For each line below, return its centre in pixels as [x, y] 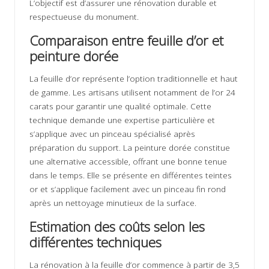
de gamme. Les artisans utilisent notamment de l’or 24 [132, 92]
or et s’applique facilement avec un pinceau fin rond [128, 189]
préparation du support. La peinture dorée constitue [130, 148]
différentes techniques [95, 243]
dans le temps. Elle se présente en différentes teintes [131, 175]
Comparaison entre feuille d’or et [126, 41]
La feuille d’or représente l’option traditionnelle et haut [134, 79]
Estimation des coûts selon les [117, 227]
